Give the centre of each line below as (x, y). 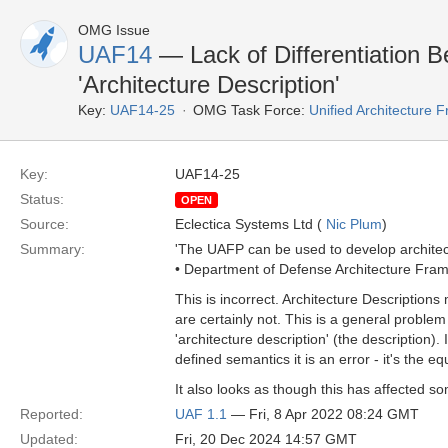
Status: (42, 199)
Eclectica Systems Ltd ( (250, 224)
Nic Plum (354, 224)
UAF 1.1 (201, 414)
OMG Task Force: (249, 110)
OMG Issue (114, 30)
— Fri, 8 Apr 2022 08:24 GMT (323, 414)
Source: (44, 224)
